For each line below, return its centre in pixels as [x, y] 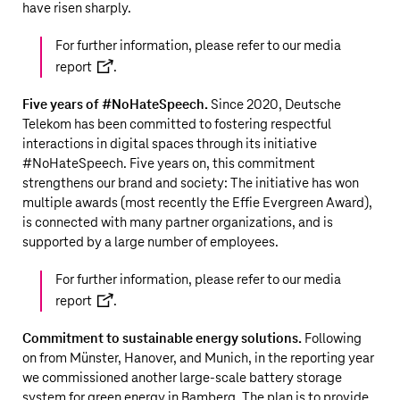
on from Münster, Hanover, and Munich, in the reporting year [198, 358]
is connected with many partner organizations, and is [178, 223]
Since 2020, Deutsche [275, 105]
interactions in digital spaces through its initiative [170, 144]
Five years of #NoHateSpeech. [115, 105]
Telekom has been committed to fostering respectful [177, 125]
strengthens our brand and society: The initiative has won [191, 183]
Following [332, 339]
